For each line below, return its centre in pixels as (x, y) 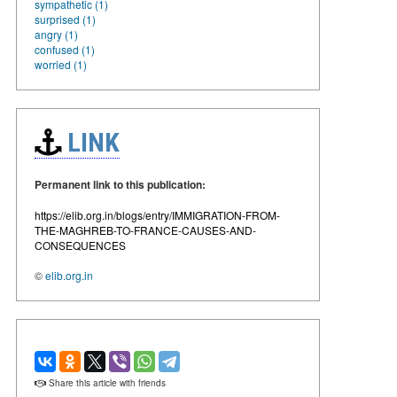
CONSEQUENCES (80, 245)
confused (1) (65, 49)
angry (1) (56, 34)
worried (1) (61, 64)
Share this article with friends (106, 382)
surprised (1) (65, 19)
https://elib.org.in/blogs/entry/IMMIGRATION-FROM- (157, 214)
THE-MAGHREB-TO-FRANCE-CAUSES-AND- (145, 230)
